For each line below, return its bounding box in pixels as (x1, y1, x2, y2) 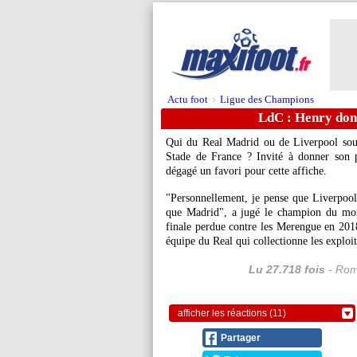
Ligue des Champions (220, 93, 314, 105)
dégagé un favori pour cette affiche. (166, 165, 327, 177)
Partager (221, 332, 261, 343)
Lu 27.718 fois (248, 263, 325, 276)
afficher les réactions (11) (178, 308, 286, 319)
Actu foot (167, 93, 208, 105)
